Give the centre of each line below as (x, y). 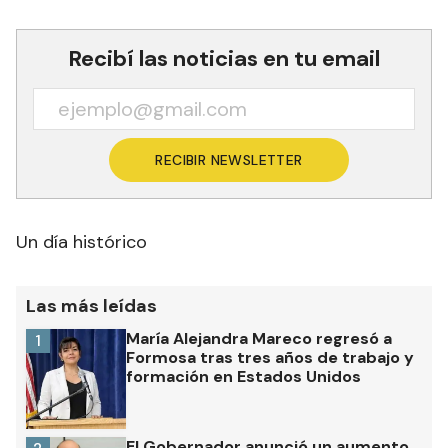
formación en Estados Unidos (243, 377)
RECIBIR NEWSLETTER (229, 160)
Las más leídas (91, 306)
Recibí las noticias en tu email (224, 59)
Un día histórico (81, 242)
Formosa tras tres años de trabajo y (270, 358)
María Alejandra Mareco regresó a (259, 339)
